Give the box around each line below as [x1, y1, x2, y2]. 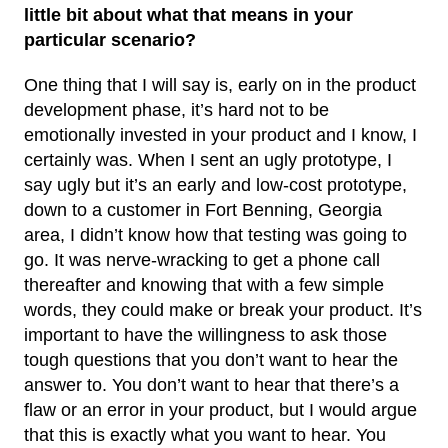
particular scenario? [24, 29, 196, 50]
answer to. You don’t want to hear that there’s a [24, 374, 399, 395]
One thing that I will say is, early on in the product [24, 74, 416, 95]
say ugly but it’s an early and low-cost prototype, [24, 174, 407, 195]
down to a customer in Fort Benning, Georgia [24, 199, 382, 220]
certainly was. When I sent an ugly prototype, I [24, 149, 392, 170]
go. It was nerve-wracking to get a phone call [24, 249, 380, 270]
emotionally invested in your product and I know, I [24, 124, 417, 145]
